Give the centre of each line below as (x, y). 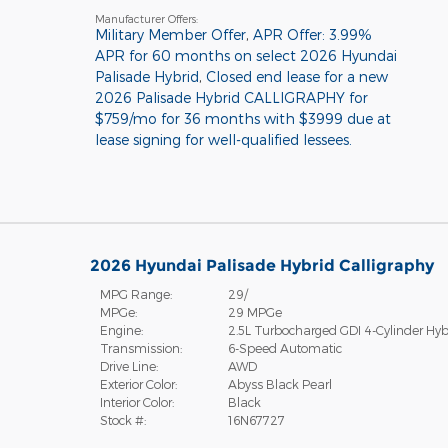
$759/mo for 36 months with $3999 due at (242, 118)
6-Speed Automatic (284, 347)
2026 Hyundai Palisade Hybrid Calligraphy (261, 265)
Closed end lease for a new (296, 76)
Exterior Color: (138, 383)
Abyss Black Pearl (279, 383)
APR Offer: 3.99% (312, 34)
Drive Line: (128, 365)
